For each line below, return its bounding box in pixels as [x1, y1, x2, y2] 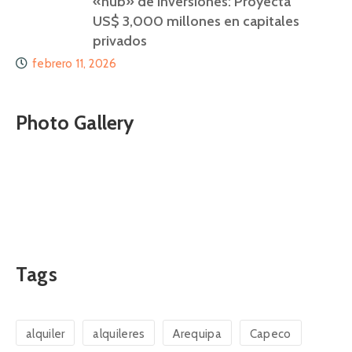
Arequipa [173, 326, 222, 341]
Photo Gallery [16, 110, 134, 134]
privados [93, 31, 147, 49]
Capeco [249, 326, 291, 341]
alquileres [93, 326, 145, 341]
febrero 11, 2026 [32, 56, 117, 71]
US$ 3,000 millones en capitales [93, 12, 299, 30]
